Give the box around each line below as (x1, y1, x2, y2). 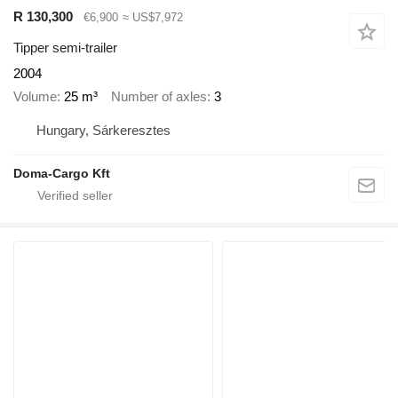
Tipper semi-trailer (13, 39, 117, 55)
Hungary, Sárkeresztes (36, 122, 171, 138)
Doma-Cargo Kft (13, 165, 110, 180)
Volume (13, 89, 57, 105)
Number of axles (111, 89, 207, 105)
